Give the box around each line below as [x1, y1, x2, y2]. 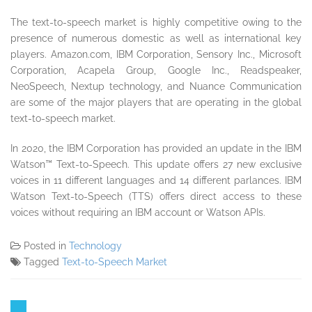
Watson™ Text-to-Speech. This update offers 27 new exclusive [10, 158, 302, 170]
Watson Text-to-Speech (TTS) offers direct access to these [10, 190, 302, 202]
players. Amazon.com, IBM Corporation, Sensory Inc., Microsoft [10, 48, 302, 60]
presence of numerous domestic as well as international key [10, 32, 302, 44]
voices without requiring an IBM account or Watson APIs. [10, 206, 265, 218]
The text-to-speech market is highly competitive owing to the [10, 16, 302, 28]
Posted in [24, 240, 69, 251]
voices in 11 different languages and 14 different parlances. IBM [10, 174, 302, 186]
